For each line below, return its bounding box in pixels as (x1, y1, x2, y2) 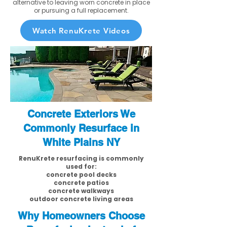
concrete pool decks (46, 170, 117, 179)
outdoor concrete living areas (29, 195, 133, 203)
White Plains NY (42, 136, 120, 148)
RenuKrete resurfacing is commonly (18, 154, 144, 163)
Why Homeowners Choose (17, 210, 145, 222)
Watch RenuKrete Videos (32, 25, 130, 35)
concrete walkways (48, 186, 114, 195)
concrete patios (53, 178, 109, 187)
